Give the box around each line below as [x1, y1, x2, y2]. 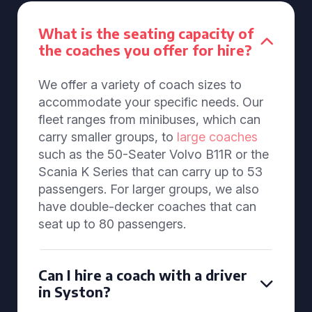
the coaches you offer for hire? [38, 41, 252, 58]
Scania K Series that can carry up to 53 [38, 164, 263, 179]
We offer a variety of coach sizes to [38, 77, 242, 92]
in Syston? [38, 283, 111, 300]
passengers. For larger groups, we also [38, 182, 259, 196]
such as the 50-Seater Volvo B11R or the [38, 147, 269, 162]
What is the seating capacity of [38, 24, 253, 42]
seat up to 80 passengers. [38, 217, 186, 231]
